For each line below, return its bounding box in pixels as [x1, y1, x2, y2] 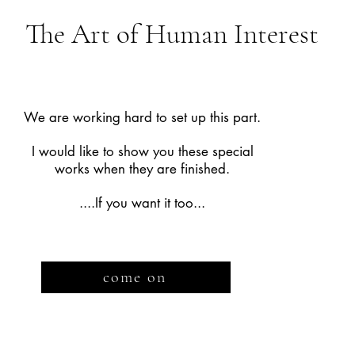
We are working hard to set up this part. [24, 109, 261, 126]
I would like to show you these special [31, 143, 254, 160]
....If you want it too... [79, 194, 205, 212]
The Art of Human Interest [25, 17, 319, 51]
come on [102, 268, 166, 287]
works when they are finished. [55, 160, 230, 177]
